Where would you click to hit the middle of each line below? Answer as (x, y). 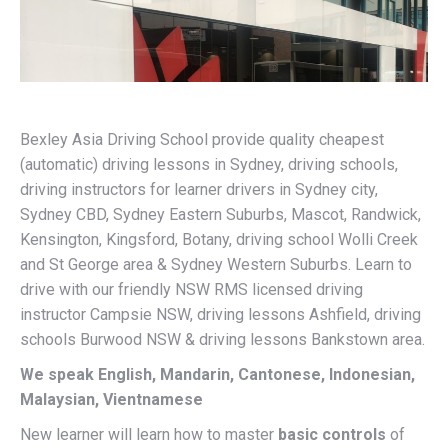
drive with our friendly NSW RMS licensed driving (191, 289)
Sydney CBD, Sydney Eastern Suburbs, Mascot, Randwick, (220, 214)
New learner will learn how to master (149, 434)
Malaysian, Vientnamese (115, 399)
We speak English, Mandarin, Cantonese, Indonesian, (217, 374)
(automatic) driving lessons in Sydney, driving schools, (209, 164)
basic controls (334, 434)
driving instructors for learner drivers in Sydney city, (199, 189)
